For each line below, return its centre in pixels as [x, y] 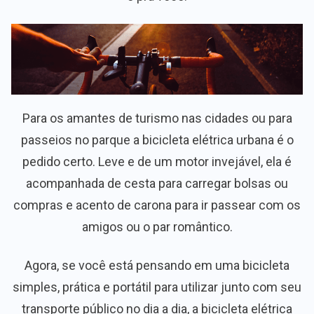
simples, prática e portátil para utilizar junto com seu [157, 287]
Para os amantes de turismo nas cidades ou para [157, 118]
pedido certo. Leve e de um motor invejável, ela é [157, 162]
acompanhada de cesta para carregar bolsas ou [157, 184]
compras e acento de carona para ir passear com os [157, 205]
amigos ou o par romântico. [157, 227]
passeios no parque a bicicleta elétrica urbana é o [157, 140]
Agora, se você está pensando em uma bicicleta [157, 266]
